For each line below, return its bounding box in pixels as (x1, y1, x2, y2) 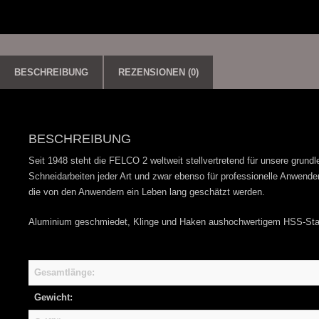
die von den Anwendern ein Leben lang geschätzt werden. (28, 187, 265, 198)
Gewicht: (34, 292, 73, 303)
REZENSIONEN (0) (118, 67, 199, 78)
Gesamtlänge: (34, 267, 95, 278)
